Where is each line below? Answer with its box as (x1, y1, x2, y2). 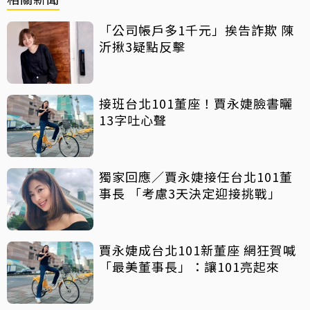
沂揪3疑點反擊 (99, 37, 185, 55)
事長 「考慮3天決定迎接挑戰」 (99, 183, 281, 202)
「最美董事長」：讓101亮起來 (99, 257, 280, 275)
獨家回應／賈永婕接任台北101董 (99, 167, 293, 185)
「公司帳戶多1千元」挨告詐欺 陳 (99, 20, 294, 39)
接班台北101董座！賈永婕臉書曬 (99, 93, 293, 112)
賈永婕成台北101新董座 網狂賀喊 (99, 240, 296, 259)
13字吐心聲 (99, 110, 167, 129)
